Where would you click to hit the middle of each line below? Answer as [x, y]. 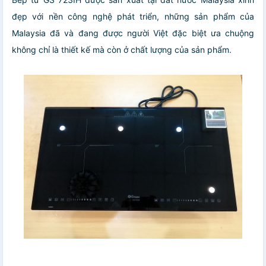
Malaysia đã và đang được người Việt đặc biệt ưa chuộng [133, 33]
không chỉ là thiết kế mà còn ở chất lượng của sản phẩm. [122, 50]
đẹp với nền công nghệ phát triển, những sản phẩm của [133, 17]
